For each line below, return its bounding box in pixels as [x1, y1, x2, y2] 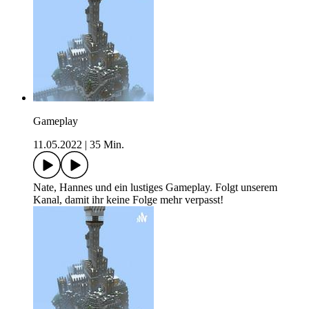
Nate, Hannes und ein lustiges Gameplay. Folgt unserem [33, 181, 277, 194]
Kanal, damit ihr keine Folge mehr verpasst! [33, 194, 223, 206]
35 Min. [90, 139, 124, 151]
